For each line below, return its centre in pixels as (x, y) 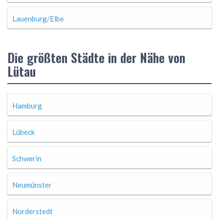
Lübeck (23, 132)
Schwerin (27, 158)
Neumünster (32, 185)
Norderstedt (33, 211)
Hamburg (27, 106)
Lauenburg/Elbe (38, 19)
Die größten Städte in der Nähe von (96, 57)
